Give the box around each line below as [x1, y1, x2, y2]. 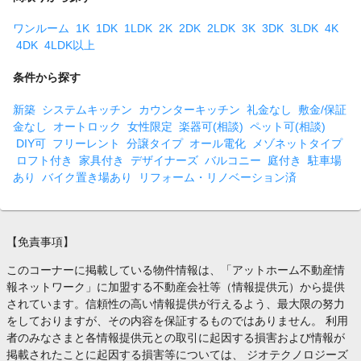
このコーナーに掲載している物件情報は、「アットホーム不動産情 [6, 263, 345, 276]
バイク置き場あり [42, 170, 132, 184]
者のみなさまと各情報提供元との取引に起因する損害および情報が [6, 330, 345, 344]
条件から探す [13, 71, 81, 85]
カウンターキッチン [139, 102, 240, 116]
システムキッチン [42, 102, 132, 116]
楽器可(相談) [179, 119, 243, 133]
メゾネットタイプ [252, 136, 342, 150]
